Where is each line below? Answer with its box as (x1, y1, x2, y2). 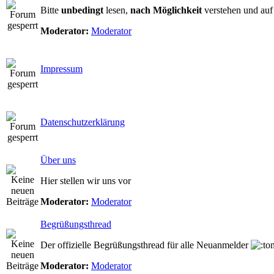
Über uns (40, 155, 76, 165)
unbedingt (61, 5, 103, 15)
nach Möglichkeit (130, 5, 202, 15)
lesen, (103, 5, 130, 15)
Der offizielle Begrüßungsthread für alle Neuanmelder (40, 240, 251, 250)
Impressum (40, 64, 83, 74)
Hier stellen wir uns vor (40, 176, 131, 186)
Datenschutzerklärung (40, 117, 125, 127)
